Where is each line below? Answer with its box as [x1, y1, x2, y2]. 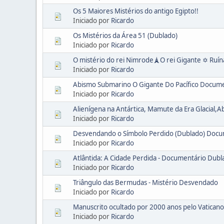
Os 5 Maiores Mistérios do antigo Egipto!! [73, 6, 198, 15]
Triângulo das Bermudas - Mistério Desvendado [73, 177, 218, 187]
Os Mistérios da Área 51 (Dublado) [73, 30, 177, 40]
